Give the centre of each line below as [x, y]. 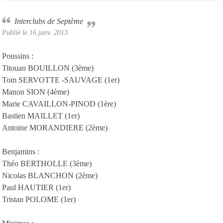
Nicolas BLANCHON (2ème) [50, 175]
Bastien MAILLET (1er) [41, 115]
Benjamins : [21, 151]
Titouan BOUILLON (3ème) [48, 68]
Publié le [16, 32]
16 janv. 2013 [49, 32]
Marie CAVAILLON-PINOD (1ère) [59, 104]
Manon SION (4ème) [36, 92]
